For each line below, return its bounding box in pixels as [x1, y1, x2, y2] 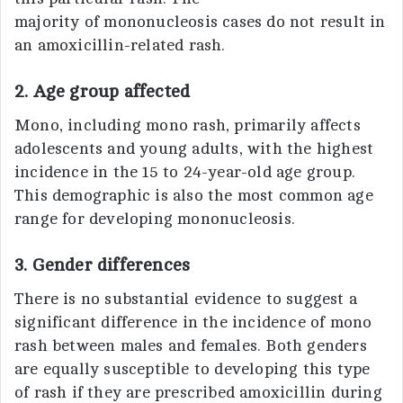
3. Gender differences [14, 254, 195, 275]
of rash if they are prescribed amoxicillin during [14, 382, 382, 401]
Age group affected [32, 80, 195, 102]
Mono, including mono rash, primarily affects [14, 115, 361, 134]
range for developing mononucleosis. [14, 209, 296, 228]
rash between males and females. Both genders [14, 336, 367, 354]
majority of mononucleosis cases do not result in [14, 12, 386, 31]
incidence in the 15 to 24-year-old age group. [14, 162, 356, 181]
